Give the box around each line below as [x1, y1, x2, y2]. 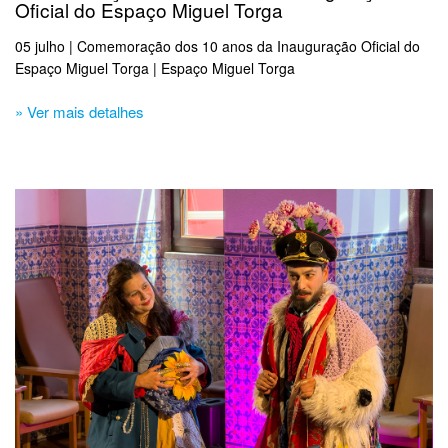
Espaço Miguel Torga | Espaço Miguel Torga [15, 58, 295, 79]
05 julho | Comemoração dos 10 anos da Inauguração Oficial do [15, 36, 420, 57]
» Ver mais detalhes [15, 101, 144, 123]
